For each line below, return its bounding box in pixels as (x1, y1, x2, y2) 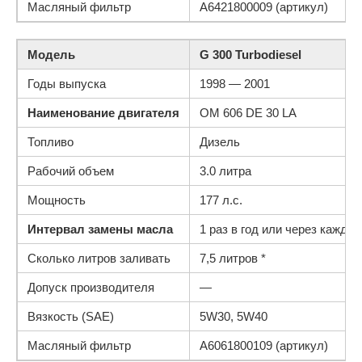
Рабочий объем (27, 164, 114, 178)
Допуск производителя (27, 280, 154, 294)
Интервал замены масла (27, 222, 173, 236)
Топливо (27, 135, 74, 149)
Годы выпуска (27, 77, 106, 90)
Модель (27, 48, 75, 61)
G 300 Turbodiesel (200, 48, 301, 61)
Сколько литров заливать (27, 251, 170, 265)
